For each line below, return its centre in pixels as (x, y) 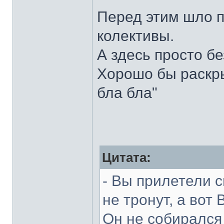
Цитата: (126, 157)
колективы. (135, 36)
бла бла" (127, 93)
